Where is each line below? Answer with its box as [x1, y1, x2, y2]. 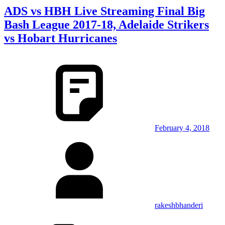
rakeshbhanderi [155, 200, 203, 209]
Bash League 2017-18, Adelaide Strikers [4, 18, 209, 31]
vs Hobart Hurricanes [4, 31, 117, 45]
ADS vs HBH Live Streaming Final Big [4, 4, 205, 18]
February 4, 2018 [155, 123, 209, 132]
